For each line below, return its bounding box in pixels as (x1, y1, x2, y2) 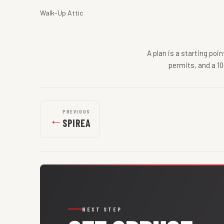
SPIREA (62, 117, 90, 129)
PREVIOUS (62, 108, 90, 115)
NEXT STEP (82, 205, 122, 213)
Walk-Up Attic (40, 8, 83, 17)
